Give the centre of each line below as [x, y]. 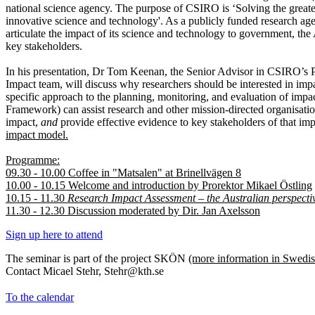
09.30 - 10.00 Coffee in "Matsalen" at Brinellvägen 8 [123, 172]
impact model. [37, 134]
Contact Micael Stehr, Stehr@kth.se [85, 271]
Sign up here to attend [54, 234]
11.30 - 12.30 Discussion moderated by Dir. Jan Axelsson [133, 210]
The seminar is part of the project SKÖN [97, 258]
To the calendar [40, 297]
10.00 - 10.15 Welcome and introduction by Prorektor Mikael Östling [159, 185]
